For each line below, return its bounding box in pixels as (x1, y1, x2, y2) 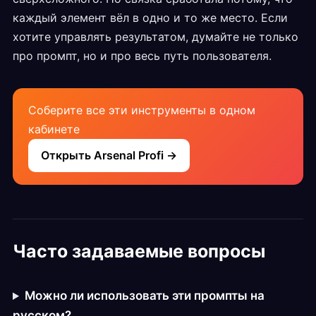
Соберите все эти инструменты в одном (28, 103, 255, 118)
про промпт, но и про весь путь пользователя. (13, 49, 272, 63)
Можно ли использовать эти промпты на (24, 288, 265, 303)
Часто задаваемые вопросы (13, 241, 265, 262)
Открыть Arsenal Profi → (41, 148, 177, 163)
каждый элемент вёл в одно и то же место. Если (13, 11, 288, 25)
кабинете (28, 122, 80, 137)
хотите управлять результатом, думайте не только (13, 30, 298, 44)
